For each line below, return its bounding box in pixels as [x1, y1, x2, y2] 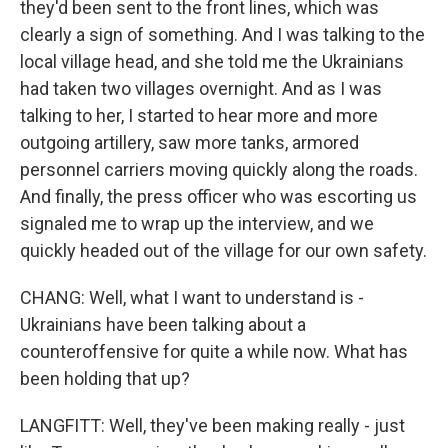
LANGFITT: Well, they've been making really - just [20, 415, 405, 436]
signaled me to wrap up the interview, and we [20, 213, 374, 234]
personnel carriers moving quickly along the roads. [20, 159, 418, 180]
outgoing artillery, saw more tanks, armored [20, 132, 359, 153]
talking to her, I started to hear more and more [20, 105, 378, 126]
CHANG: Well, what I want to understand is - [20, 287, 364, 308]
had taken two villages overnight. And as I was [20, 78, 382, 99]
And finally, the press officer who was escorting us [20, 186, 417, 207]
